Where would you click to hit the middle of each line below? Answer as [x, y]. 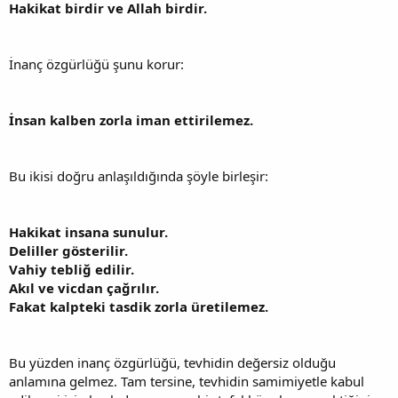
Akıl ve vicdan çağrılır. [84, 287]
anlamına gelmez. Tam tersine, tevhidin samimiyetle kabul [187, 381]
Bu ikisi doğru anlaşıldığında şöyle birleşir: [139, 175]
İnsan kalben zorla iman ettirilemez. [131, 119]
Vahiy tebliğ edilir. [72, 269]
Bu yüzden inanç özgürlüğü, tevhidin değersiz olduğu [172, 362]
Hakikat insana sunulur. [88, 231]
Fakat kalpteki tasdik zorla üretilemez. [139, 306]
